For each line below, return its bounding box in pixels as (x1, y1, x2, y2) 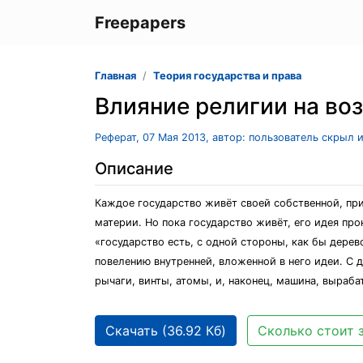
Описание (95, 159, 173, 178)
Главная (95, 70, 136, 82)
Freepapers (95, 13, 186, 32)
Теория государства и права (153, 70, 301, 82)
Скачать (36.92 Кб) (105, 322, 226, 339)
